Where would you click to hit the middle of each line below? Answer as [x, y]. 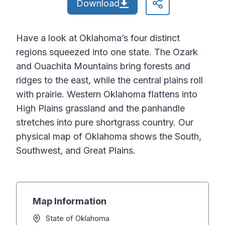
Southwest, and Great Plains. [76, 151]
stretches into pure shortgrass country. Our [105, 123]
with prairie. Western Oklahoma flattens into [107, 94]
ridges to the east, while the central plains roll [109, 80]
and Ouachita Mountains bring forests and [103, 66]
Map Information [70, 201]
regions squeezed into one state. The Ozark [107, 52]
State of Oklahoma [78, 218]
